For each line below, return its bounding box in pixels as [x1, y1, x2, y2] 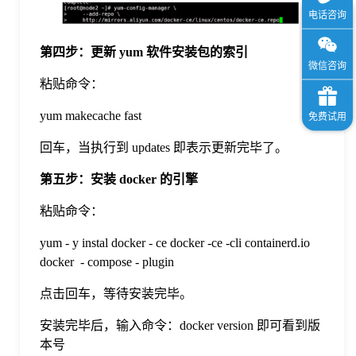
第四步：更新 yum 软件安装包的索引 [40, 45, 248, 60]
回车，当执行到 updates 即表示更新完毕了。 [40, 141, 288, 155]
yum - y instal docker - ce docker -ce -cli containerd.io [40, 236, 310, 250]
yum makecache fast [40, 109, 141, 123]
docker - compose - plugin [40, 255, 174, 269]
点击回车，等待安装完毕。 [40, 287, 192, 301]
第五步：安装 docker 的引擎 [40, 172, 198, 187]
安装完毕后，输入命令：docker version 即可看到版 [40, 319, 320, 333]
